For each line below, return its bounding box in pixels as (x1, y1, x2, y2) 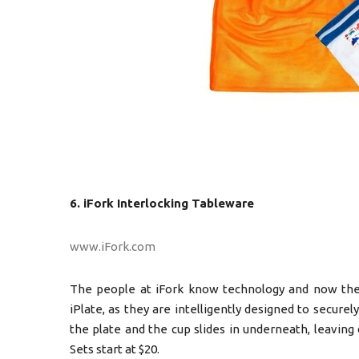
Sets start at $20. (70, 342, 159, 356)
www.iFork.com (70, 239, 155, 253)
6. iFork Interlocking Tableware (70, 196, 254, 210)
